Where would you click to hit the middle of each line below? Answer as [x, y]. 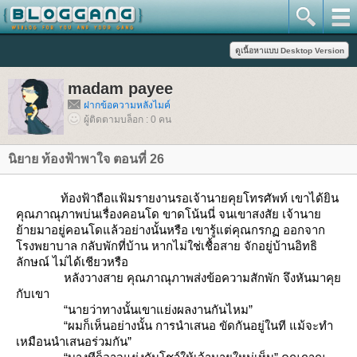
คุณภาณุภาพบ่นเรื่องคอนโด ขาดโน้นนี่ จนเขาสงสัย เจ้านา [169, 214]
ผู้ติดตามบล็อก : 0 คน [127, 120]
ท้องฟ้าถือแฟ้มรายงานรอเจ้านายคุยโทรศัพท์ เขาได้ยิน [177, 198]
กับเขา [33, 294]
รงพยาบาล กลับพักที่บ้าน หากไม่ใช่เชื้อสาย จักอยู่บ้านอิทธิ [167, 246]
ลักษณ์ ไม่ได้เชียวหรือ [72, 262]
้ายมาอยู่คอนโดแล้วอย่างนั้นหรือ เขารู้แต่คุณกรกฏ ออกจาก [171, 230]
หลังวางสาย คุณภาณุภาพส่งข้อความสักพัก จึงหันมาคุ [178, 278]
